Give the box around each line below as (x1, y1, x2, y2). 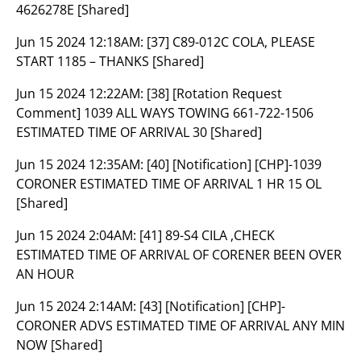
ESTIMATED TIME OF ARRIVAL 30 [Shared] (16, 123, 262, 141)
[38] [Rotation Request (147, 85, 282, 102)
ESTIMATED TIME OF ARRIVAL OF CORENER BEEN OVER (16, 246, 342, 263)
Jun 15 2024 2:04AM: (16, 226, 139, 244)
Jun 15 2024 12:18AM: (16, 33, 147, 51)
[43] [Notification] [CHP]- (139, 297, 285, 315)
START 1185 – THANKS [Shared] (16, 52, 204, 70)
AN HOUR (16, 265, 74, 283)
